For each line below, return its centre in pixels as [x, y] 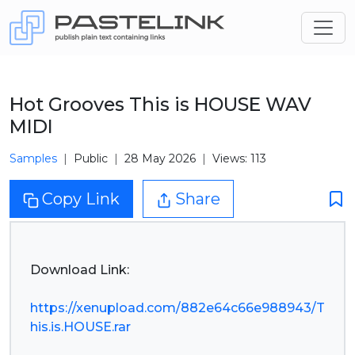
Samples [33, 158]
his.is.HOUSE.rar [80, 327]
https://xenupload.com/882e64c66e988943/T [177, 308]
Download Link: [80, 270]
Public [91, 158]
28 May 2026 [160, 158]
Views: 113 [239, 158]
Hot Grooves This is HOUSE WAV [160, 104]
